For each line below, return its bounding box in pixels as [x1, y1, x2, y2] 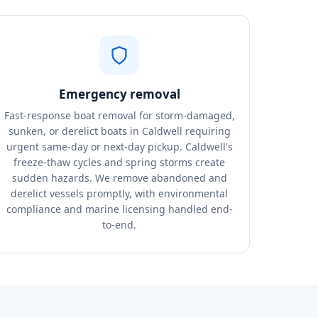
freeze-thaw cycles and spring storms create [13, 155, 225, 169]
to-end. [102, 218, 136, 231]
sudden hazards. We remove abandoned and [11, 171, 227, 185]
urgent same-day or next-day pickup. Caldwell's [6, 140, 233, 153]
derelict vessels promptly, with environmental [11, 187, 228, 200]
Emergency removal [58, 86, 180, 102]
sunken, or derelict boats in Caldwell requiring [8, 124, 231, 138]
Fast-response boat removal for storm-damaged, [4, 109, 235, 122]
